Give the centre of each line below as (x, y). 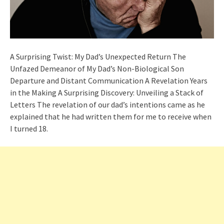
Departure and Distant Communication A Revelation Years (109, 80)
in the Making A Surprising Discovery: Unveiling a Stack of (107, 92)
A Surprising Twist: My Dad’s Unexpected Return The (98, 56)
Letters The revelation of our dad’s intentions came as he (107, 104)
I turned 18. (29, 128)
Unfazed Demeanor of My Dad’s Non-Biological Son (97, 68)
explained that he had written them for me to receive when (111, 116)
